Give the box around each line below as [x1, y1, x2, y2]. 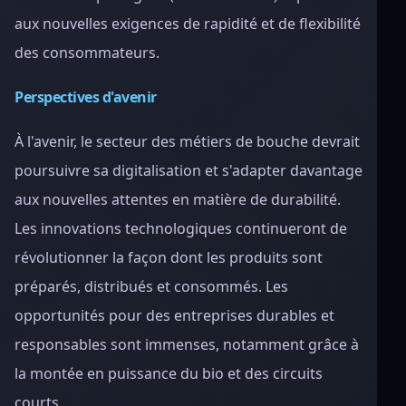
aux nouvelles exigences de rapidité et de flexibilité [14, 14, 361, 34]
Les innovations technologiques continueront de [14, 218, 347, 238]
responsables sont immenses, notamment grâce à [14, 334, 359, 354]
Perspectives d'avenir [14, 87, 157, 107]
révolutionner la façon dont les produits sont [14, 247, 323, 267]
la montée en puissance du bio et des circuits [14, 363, 323, 383]
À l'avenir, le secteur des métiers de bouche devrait [14, 131, 360, 151]
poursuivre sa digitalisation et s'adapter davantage [14, 160, 362, 180]
